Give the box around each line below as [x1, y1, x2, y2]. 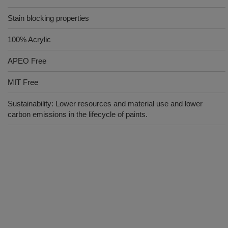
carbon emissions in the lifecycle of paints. [8, 110, 148, 119]
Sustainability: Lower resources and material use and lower [8, 99, 203, 108]
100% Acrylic [8, 35, 51, 44]
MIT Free [8, 78, 38, 87]
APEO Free [8, 56, 46, 65]
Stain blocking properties [8, 14, 89, 22]
